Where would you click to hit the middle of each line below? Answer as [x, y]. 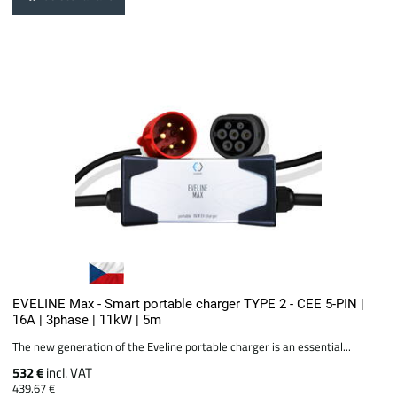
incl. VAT [70, 372]
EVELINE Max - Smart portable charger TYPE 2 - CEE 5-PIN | [189, 304]
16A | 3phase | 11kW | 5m [87, 319]
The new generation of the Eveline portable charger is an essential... [182, 346]
